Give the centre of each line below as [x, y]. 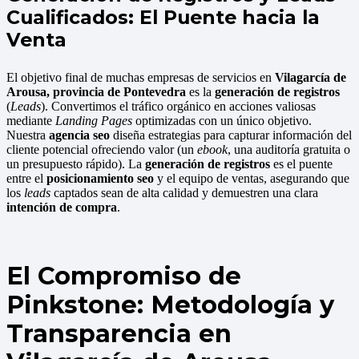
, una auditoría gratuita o [289, 150]
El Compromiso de [124, 276]
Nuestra [28, 135]
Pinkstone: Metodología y [170, 305]
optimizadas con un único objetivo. [222, 121]
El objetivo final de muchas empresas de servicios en [141, 78]
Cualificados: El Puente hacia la [163, 18]
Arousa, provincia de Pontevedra [96, 92]
